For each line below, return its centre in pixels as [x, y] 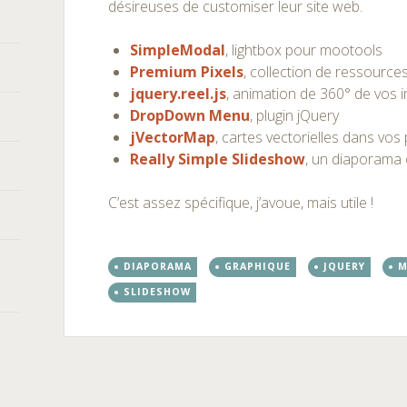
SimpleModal [178, 50]
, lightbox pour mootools [304, 50]
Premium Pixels [187, 72]
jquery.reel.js [179, 94]
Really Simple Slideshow [218, 159]
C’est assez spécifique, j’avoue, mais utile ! [241, 203]
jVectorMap [173, 137]
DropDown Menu [190, 115]
